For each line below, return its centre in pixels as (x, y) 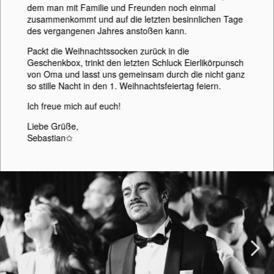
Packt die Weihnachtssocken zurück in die (108, 50)
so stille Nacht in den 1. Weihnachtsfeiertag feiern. (124, 85)
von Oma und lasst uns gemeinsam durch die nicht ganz (136, 74)
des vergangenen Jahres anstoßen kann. (107, 30)
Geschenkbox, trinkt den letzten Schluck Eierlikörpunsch (135, 62)
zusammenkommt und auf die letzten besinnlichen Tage (135, 19)
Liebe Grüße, (53, 126)
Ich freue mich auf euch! (74, 106)
